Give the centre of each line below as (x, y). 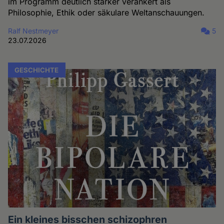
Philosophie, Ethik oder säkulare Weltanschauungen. (106, 13)
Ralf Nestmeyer (33, 31)
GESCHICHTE (37, 70)
